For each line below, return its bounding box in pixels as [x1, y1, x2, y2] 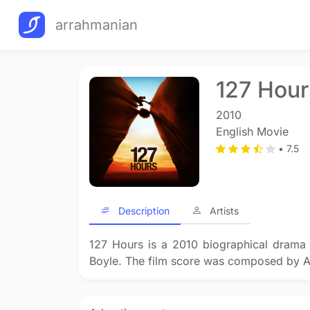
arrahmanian [55, 17, 138, 33]
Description [118, 204, 170, 217]
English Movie [215, 125, 289, 138]
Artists [210, 204, 239, 217]
